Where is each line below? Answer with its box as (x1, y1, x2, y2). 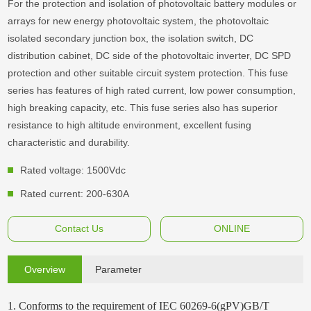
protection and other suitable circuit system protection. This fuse (8, 67, 289, 79)
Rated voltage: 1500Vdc (20, 165, 126, 176)
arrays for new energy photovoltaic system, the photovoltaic (8, 15, 269, 27)
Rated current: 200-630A (20, 188, 130, 200)
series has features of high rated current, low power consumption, (8, 85, 296, 96)
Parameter (95, 264, 142, 276)
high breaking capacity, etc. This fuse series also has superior (8, 102, 278, 114)
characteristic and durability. (8, 137, 131, 149)
